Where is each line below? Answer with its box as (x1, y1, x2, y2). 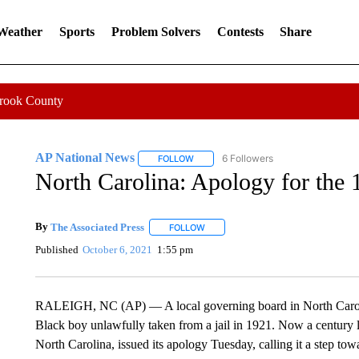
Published (34, 243, 79, 256)
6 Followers (221, 152, 273, 164)
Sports (58, 25, 95, 38)
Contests (216, 25, 264, 38)
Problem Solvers (111, 25, 200, 38)
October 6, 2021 (83, 243, 153, 256)
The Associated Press (50, 220, 144, 233)
